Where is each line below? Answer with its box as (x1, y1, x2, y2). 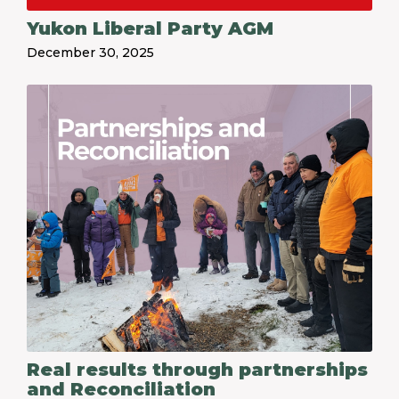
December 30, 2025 (27, 45, 154, 61)
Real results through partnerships (27, 359, 368, 380)
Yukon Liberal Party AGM (27, 18, 273, 39)
